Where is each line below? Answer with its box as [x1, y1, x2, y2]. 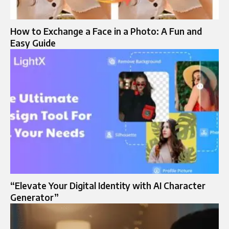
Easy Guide [10, 37, 56, 49]
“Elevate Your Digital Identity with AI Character [10, 180, 205, 192]
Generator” [10, 192, 59, 203]
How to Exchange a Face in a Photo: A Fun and [10, 25, 202, 37]
